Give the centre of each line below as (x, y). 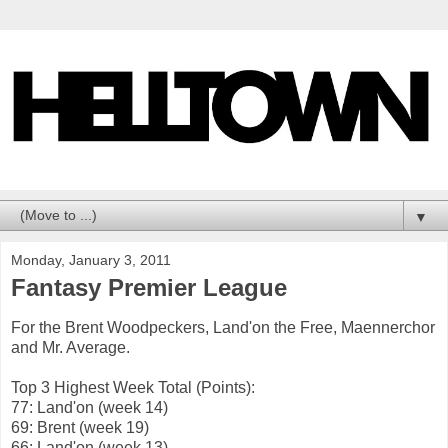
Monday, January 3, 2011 (91, 260)
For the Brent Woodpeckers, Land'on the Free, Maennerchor (223, 328)
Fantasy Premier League (149, 288)
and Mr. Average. (70, 348)
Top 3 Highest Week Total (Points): (133, 388)
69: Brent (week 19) (80, 428)
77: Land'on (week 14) (89, 408)
